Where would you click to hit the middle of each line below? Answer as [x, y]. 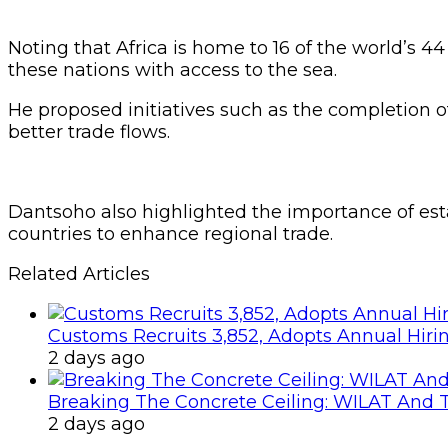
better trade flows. [89, 131]
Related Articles [79, 273]
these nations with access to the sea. [172, 69]
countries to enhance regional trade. [170, 233]
